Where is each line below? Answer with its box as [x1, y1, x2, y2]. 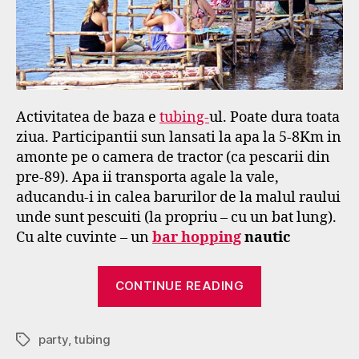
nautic [241, 228, 290, 248]
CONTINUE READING [115, 278, 244, 294]
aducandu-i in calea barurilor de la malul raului [16, 188, 341, 208]
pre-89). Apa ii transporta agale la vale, [16, 168, 279, 188]
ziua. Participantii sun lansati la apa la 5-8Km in [16, 128, 341, 147]
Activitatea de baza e [16, 108, 159, 127]
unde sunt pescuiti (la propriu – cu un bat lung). [16, 208, 337, 228]
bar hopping [152, 228, 241, 248]
